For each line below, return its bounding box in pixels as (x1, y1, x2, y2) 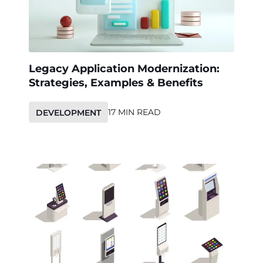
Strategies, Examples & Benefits (29, 76, 203, 89)
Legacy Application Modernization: (29, 62, 220, 75)
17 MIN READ (108, 106, 161, 117)
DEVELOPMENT (36, 107, 101, 118)
